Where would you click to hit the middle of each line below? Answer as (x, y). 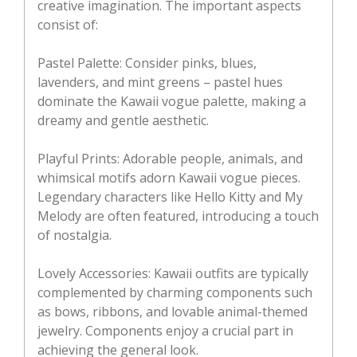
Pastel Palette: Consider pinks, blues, (147, 63)
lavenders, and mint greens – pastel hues (160, 82)
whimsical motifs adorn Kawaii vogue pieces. (169, 178)
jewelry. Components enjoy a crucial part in (165, 331)
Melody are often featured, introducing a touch (178, 216)
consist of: (68, 25)
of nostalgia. (75, 235)
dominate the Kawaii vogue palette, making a (172, 102)
